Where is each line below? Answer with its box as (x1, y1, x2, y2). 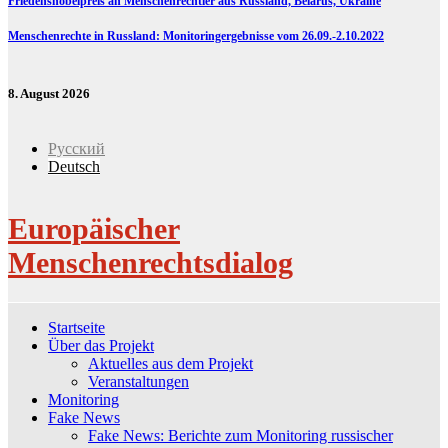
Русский (48, 140, 105, 157)
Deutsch (48, 158, 100, 175)
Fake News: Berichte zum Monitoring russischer (88, 427, 393, 445)
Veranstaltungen (88, 373, 189, 391)
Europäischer (8, 212, 180, 246)
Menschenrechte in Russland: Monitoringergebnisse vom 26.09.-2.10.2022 (8, 28, 384, 43)
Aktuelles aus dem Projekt (88, 355, 253, 373)
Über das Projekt (48, 337, 154, 355)
